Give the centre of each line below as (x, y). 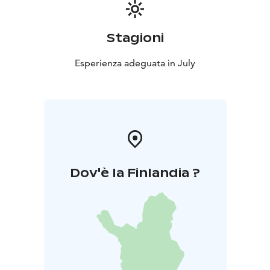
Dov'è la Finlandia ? (135, 173)
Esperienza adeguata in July (135, 63)
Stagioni (135, 38)
